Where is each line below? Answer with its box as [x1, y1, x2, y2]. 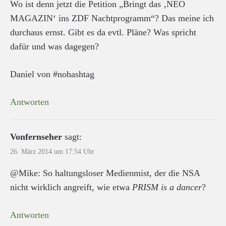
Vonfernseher [10, 131, 62, 142]
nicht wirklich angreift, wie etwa [10, 182, 132, 192]
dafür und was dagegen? [10, 41, 99, 51]
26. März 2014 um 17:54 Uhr [10, 147, 94, 155]
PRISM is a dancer [132, 182, 202, 192]
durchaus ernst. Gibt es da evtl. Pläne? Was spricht [10, 27, 196, 37]
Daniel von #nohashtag [10, 69, 94, 79]
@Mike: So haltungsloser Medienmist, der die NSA [10, 167, 200, 178]
